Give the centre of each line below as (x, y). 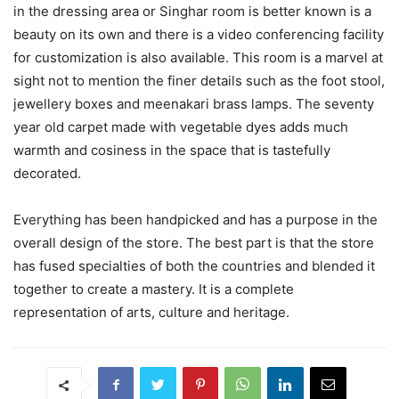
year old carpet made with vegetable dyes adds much (181, 127)
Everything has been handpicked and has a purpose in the (195, 220)
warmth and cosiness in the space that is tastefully (172, 151)
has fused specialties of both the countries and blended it (194, 266)
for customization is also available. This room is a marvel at (198, 58)
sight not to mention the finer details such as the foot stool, (199, 81)
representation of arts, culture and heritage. (151, 313)
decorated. (47, 174)
